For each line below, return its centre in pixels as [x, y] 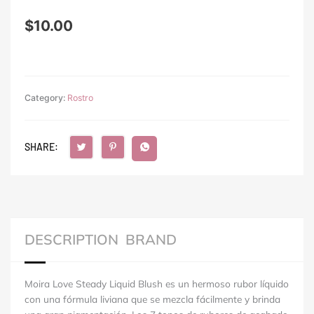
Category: [46, 97]
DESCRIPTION [71, 239]
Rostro [80, 97]
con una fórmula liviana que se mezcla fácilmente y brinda [152, 299]
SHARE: [41, 146]
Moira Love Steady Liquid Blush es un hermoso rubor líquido [157, 283]
